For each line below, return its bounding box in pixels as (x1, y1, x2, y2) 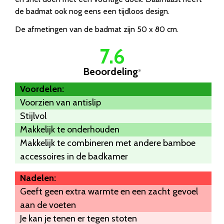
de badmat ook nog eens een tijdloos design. (15, 6, 169, 16)
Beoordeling (82, 65, 138, 78)
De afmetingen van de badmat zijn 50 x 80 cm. (15, 24, 178, 34)
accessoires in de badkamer (20, 151, 128, 162)
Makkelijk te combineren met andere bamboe (20, 137, 195, 149)
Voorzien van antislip (20, 97, 101, 108)
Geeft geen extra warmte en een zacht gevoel (20, 186, 198, 197)
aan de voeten (20, 199, 76, 211)
